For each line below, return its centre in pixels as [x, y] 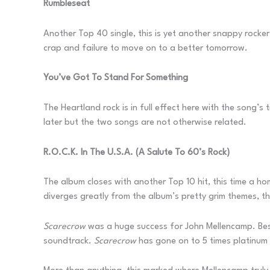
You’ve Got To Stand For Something [116, 78]
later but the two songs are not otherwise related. [145, 123]
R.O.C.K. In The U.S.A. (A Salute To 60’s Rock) [137, 152]
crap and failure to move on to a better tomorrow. [146, 48]
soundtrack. [69, 241]
